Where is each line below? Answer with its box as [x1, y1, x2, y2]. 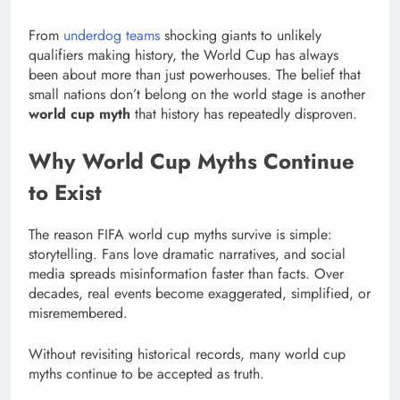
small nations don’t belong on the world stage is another [29, 83, 365, 104]
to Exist [29, 176, 102, 208]
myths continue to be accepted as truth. [29, 363, 264, 385]
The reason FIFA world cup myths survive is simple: [29, 224, 332, 246]
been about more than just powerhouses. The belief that [29, 63, 361, 85]
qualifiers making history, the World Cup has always [29, 44, 338, 65]
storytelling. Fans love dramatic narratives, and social [29, 244, 346, 265]
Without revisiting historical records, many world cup [29, 344, 346, 365]
